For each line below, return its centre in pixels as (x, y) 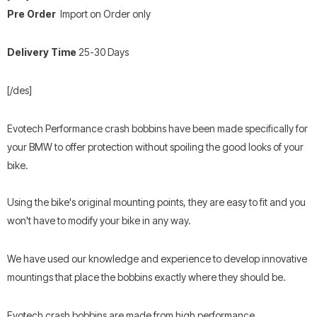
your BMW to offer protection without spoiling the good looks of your (155, 146)
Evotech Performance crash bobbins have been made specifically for (157, 128)
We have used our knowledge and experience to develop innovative (157, 258)
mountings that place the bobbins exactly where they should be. (146, 277)
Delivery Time (42, 52)
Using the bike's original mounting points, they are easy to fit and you (156, 202)
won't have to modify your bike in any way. (99, 220)
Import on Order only (104, 13)
